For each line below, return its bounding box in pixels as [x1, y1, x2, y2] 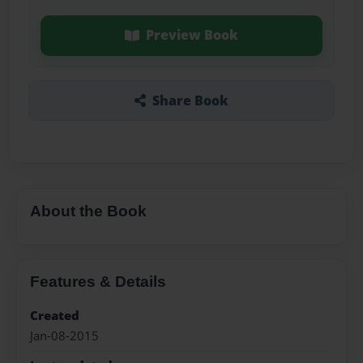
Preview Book [145, 26, 238, 45]
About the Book [30, 202, 147, 220]
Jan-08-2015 [30, 327, 99, 344]
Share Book [152, 91, 228, 109]
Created [30, 307, 79, 325]
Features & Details [30, 272, 166, 290]
